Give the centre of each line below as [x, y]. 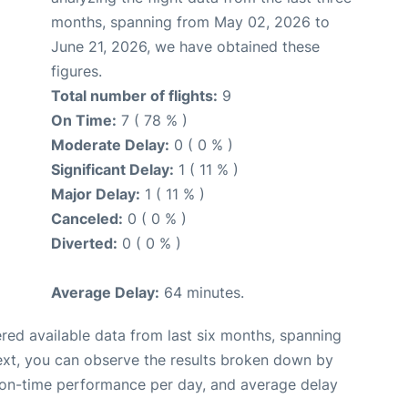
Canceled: [87, 219]
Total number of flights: [134, 96]
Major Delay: [96, 194]
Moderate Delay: [110, 145]
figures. [76, 71]
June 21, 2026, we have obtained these [185, 46]
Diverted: [84, 243]
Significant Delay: [112, 169]
